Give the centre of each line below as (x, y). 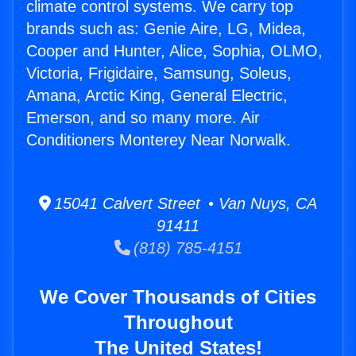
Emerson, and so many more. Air (143, 118)
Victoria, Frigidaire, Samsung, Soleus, (159, 74)
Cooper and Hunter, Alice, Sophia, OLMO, (174, 51)
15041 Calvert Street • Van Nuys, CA (184, 204)
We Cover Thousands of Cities (178, 297)
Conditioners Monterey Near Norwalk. (159, 140)
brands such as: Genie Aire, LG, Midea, (166, 29)
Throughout (178, 323)
